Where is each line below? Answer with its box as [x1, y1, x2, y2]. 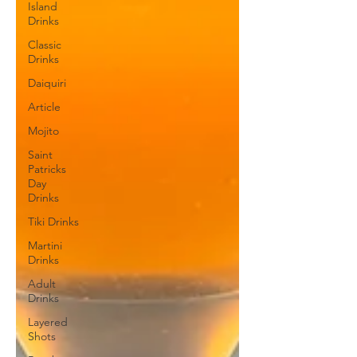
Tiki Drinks [28, 214, 79, 229]
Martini [28, 238, 62, 253]
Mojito [28, 124, 59, 138]
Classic [28, 37, 61, 52]
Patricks [28, 162, 66, 176]
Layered [28, 315, 68, 329]
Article [28, 100, 61, 114]
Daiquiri [28, 76, 66, 90]
